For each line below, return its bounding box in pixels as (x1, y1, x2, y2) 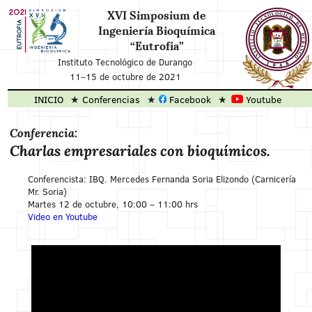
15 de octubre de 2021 (85, 70, 181, 84)
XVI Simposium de (107, 8, 207, 24)
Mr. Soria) (28, 185, 68, 198)
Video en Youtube (28, 210, 98, 223)
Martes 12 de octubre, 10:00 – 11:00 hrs (28, 197, 198, 210)
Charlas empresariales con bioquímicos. (9, 141, 270, 161)
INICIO (34, 92, 64, 106)
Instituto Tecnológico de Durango (58, 56, 193, 69)
